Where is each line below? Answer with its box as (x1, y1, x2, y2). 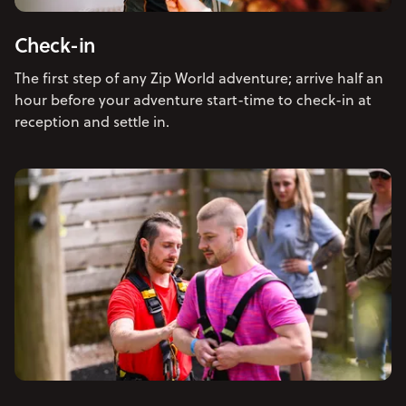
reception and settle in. (14, 111, 169, 131)
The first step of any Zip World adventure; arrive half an (14, 67, 383, 88)
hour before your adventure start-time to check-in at (14, 89, 372, 110)
